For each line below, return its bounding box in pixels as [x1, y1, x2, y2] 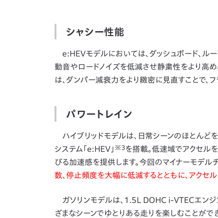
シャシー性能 [66, 26, 125, 36]
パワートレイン [66, 109, 132, 119]
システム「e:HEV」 [54, 145, 115, 153]
